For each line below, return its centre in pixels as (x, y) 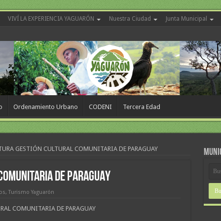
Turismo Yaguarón (31, 192)
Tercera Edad (141, 107)
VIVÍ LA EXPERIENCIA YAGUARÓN (51, 19)
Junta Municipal (186, 19)
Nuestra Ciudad (130, 19)
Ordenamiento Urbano (45, 107)
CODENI (100, 107)
